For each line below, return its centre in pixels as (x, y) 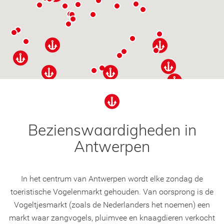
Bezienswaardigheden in (112, 130)
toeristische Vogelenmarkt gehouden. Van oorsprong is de (112, 191)
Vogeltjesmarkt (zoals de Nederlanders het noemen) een (112, 204)
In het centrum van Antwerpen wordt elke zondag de (112, 178)
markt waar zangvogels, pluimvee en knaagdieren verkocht (112, 217)
